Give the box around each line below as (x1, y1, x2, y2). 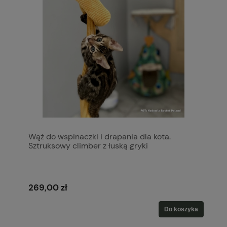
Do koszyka (164, 205, 198, 213)
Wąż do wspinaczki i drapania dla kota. (28, 131, 171, 142)
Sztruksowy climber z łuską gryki (28, 140, 148, 151)
